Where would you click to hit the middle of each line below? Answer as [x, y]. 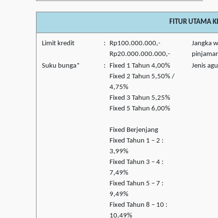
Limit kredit [58, 44]
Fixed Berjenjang [134, 130]
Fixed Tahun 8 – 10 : [138, 205]
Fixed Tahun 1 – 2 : [136, 141]
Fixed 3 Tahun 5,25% [140, 98]
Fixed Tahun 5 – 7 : [136, 184]
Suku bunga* [61, 66]
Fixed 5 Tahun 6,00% [140, 109]
